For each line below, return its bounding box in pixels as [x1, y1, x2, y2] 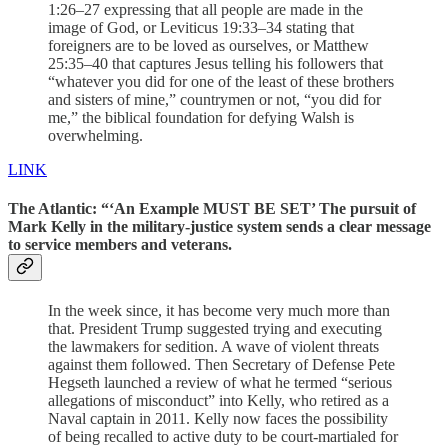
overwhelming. [48, 126, 143, 144]
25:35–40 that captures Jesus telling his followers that [48, 54, 383, 72]
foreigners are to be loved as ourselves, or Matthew [48, 36, 369, 54]
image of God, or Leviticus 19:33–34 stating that [48, 18, 354, 36]
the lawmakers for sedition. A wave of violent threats [48, 338, 379, 356]
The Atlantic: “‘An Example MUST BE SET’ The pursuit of [8, 200, 416, 218]
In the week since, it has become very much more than [48, 302, 390, 320]
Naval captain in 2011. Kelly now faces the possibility [48, 410, 388, 428]
